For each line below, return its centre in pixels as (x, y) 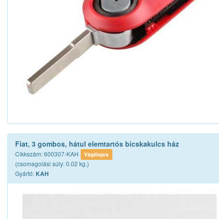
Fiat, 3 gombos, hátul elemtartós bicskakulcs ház (97, 144)
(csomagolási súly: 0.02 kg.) (52, 164)
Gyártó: (25, 174)
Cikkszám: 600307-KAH (47, 154)
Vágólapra (97, 154)
